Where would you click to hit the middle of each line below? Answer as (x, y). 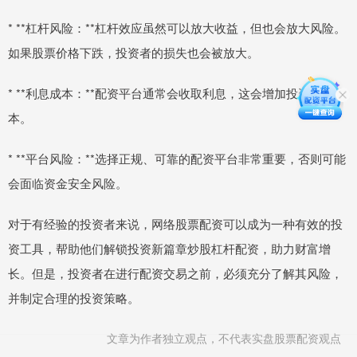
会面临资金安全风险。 (68, 183)
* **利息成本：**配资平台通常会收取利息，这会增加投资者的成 (177, 93)
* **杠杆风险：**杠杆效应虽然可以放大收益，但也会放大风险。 (177, 28)
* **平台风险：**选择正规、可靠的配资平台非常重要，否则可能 (177, 159)
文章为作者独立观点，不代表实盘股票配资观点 (224, 338)
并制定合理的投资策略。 (74, 298)
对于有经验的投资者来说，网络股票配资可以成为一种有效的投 (175, 224)
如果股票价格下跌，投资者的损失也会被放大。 (133, 53)
